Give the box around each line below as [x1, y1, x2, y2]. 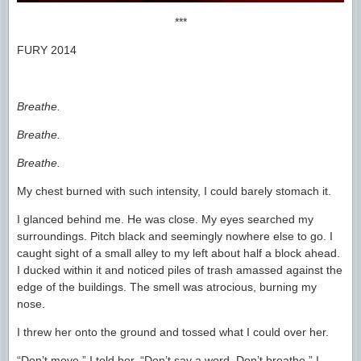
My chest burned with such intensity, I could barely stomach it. [17, 184, 331, 197]
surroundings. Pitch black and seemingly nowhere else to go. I [17, 229, 333, 243]
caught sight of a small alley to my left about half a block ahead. [17, 246, 340, 259]
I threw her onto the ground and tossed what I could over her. [17, 325, 329, 338]
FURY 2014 [17, 43, 77, 56]
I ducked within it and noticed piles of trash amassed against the [17, 263, 342, 276]
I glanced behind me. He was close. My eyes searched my [17, 212, 313, 226]
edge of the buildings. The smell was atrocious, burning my [17, 280, 317, 293]
